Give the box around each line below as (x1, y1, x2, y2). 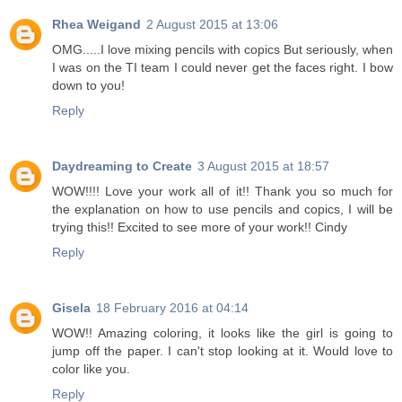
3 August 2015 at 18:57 (197, 159, 329, 174)
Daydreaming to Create (52, 159, 192, 174)
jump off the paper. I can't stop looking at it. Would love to (52, 344, 393, 359)
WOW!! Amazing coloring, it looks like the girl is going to (52, 326, 393, 341)
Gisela (52, 301, 91, 316)
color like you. (52, 362, 130, 377)
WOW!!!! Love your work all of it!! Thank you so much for (52, 184, 393, 199)
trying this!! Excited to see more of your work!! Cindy (52, 220, 347, 235)
